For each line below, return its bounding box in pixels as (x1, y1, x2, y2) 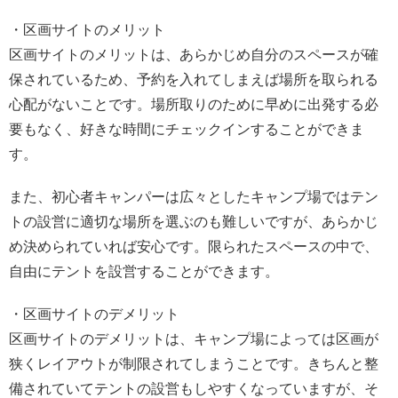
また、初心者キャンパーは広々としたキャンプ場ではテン (9, 188, 378, 204)
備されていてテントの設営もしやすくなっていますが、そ (9, 380, 378, 396)
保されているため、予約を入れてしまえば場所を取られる (9, 71, 378, 87)
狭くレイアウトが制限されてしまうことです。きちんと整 (9, 355, 378, 371)
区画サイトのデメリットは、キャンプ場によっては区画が (9, 330, 378, 346)
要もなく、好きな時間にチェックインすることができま (9, 121, 364, 137)
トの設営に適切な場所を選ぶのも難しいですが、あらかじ (9, 213, 378, 229)
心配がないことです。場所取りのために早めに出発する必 (9, 96, 378, 112)
